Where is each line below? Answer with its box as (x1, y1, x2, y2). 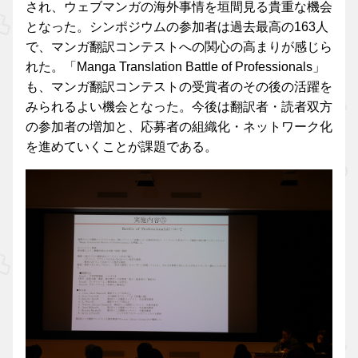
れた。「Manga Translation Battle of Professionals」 (26, 59, 325, 74)
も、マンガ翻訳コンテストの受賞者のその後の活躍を (26, 79, 332, 93)
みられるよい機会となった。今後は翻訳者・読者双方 (26, 99, 332, 113)
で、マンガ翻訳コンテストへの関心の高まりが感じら (26, 39, 332, 54)
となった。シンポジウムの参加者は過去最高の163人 (26, 19, 328, 34)
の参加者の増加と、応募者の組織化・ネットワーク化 (26, 119, 332, 133)
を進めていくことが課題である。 (26, 139, 217, 153)
